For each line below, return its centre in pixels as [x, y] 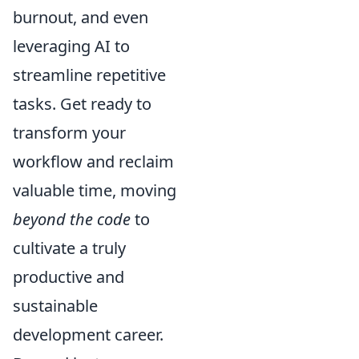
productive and [69, 277]
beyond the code [72, 219]
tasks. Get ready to [82, 104]
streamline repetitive [89, 75]
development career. [88, 335]
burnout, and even [81, 17]
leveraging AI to [71, 46]
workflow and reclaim [93, 161]
